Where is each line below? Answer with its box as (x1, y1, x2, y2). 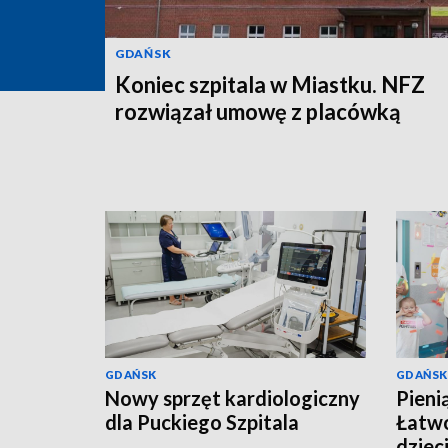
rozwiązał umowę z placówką (115, 97, 401, 125)
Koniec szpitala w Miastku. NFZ (115, 70, 425, 98)
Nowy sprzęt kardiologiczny (105, 385, 360, 410)
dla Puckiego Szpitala (105, 409, 299, 434)
